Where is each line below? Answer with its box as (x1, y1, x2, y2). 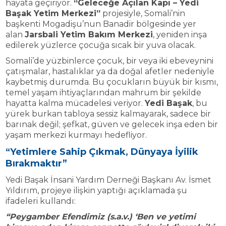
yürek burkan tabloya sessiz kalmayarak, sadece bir (5, 109, 211, 119)
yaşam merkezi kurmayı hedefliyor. (5, 130, 147, 140)
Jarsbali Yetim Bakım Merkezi (24, 29, 153, 39)
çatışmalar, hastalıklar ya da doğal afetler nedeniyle (5, 67, 214, 77)
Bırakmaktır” (5, 157, 67, 169)
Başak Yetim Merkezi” (5, 8, 100, 18)
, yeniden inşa (152, 29, 207, 39)
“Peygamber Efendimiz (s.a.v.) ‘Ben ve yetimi (5, 212, 196, 222)
